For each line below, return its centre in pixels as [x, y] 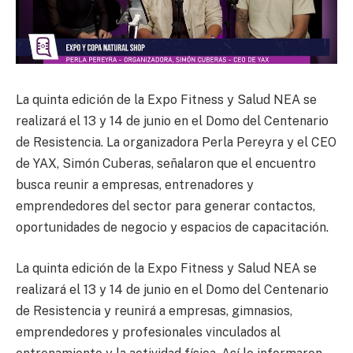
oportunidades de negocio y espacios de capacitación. [172, 228]
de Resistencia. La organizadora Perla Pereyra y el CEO [176, 143]
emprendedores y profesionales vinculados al [148, 332]
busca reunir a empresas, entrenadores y [135, 185]
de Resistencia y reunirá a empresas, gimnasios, [154, 310]
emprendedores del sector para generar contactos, [165, 206]
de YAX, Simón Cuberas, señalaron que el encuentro [166, 164]
